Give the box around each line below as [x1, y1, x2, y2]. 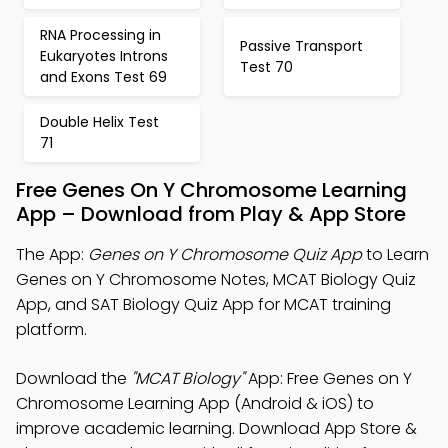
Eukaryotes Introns [40, 46, 168, 66]
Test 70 [240, 56, 293, 77]
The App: [16, 243, 88, 266]
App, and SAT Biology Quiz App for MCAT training [16, 293, 391, 316]
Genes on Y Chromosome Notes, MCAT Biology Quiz [16, 268, 416, 291]
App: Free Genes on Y [244, 367, 412, 390]
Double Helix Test [40, 112, 159, 132]
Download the [16, 367, 131, 390]
